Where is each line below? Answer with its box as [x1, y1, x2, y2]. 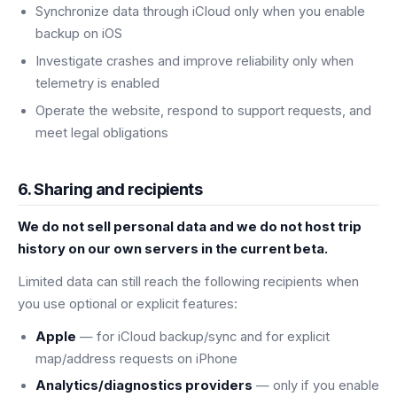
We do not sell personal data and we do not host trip [18, 218, 362, 235]
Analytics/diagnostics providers [35, 378, 253, 394]
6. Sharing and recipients [18, 178, 203, 198]
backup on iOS [35, 26, 122, 43]
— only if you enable [253, 378, 379, 394]
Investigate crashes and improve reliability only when [35, 53, 354, 70]
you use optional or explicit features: [18, 295, 237, 312]
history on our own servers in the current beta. [18, 240, 328, 257]
